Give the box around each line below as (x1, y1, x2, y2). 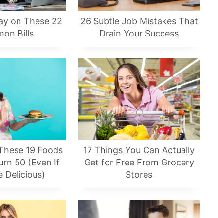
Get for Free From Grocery (84, 157, 194, 168)
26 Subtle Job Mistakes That (80, 16, 198, 27)
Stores (126, 169, 152, 180)
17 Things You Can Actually (83, 145, 195, 156)
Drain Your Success (99, 28, 179, 39)
